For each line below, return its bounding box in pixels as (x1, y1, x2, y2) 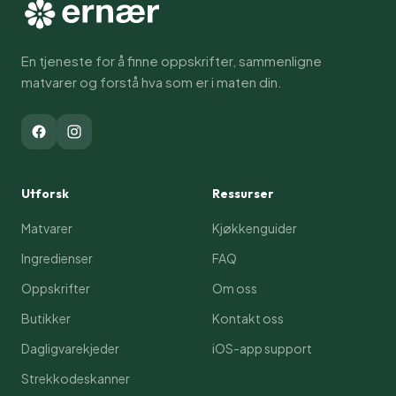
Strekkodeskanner (21, 370, 130, 387)
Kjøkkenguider (212, 220, 297, 237)
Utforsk (21, 186, 69, 202)
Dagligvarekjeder (21, 340, 119, 357)
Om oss (212, 280, 257, 297)
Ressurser (212, 186, 274, 202)
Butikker (21, 310, 71, 327)
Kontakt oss (212, 310, 284, 327)
